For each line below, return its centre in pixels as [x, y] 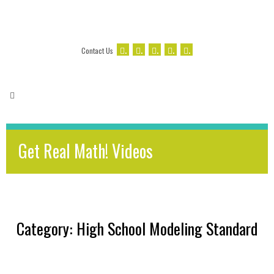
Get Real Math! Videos [86, 151]
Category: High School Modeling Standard [137, 228]
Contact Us [97, 50]
